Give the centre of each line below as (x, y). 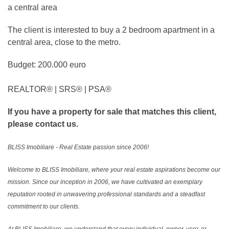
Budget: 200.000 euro (47, 65)
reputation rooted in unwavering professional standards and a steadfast (106, 194)
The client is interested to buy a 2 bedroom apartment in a (111, 30)
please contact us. (43, 124)
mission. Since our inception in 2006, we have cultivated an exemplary (105, 182)
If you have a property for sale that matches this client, (112, 112)
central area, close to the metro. (64, 42)
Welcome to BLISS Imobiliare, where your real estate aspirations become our (114, 170)
